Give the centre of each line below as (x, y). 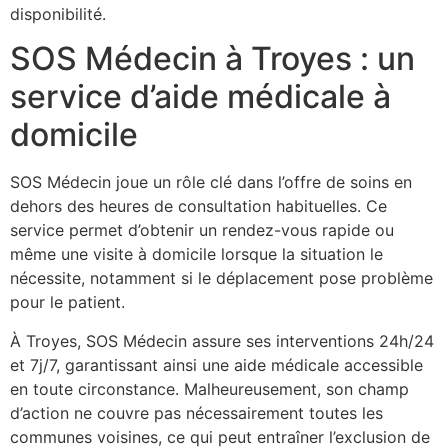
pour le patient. (67, 302)
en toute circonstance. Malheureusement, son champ (209, 388)
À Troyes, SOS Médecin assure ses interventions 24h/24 (222, 340)
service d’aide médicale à (200, 97)
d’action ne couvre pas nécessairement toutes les (196, 412)
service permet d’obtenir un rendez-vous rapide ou (202, 230)
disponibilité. (58, 13)
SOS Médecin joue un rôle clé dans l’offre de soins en (211, 182)
